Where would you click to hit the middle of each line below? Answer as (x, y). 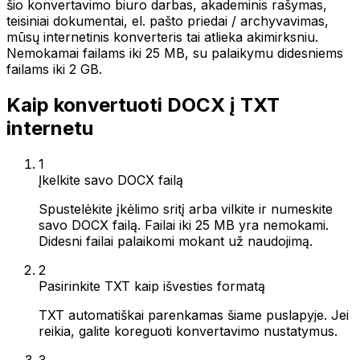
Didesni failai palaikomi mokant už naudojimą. (176, 241)
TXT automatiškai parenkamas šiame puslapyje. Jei (194, 315)
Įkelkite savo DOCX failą (111, 180)
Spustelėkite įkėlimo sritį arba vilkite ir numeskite (186, 209)
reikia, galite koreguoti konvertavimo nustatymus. (188, 331)
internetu (50, 128)
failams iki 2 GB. (54, 69)
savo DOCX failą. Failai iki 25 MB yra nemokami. (184, 225)
